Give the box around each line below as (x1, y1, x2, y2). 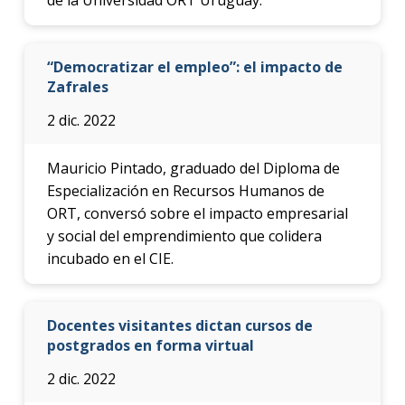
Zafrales (46, 76, 108, 97)
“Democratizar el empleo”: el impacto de (46, 56, 343, 77)
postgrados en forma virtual (46, 334, 254, 355)
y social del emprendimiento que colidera (46, 225, 322, 246)
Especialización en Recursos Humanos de (46, 180, 325, 201)
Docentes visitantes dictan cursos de (46, 315, 313, 335)
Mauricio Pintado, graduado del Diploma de (46, 157, 340, 178)
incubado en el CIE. (46, 248, 174, 268)
